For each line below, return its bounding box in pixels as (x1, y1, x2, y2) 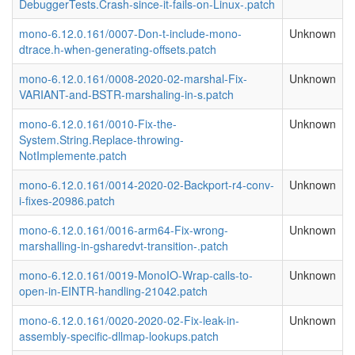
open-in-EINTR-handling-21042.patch (19, 283, 208, 299)
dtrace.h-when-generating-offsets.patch (19, 41, 216, 57)
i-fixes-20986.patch (19, 193, 115, 208)
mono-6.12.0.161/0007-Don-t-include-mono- (19, 25, 242, 41)
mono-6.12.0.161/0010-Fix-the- (19, 116, 177, 132)
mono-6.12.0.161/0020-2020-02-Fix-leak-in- (19, 312, 239, 328)
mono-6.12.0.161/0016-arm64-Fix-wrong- (19, 222, 228, 238)
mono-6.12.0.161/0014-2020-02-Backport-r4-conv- (19, 177, 274, 193)
